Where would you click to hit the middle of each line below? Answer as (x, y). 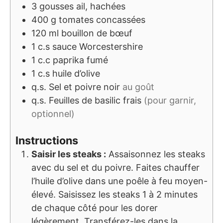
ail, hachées (101, 6)
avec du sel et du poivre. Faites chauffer (115, 168)
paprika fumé (80, 60)
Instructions (47, 141)
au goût (138, 87)
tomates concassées (102, 20)
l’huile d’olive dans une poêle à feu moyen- (119, 181)
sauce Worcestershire (98, 47)
